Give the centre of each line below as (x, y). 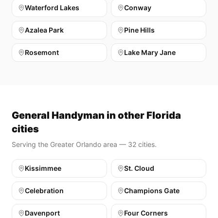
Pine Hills (139, 30)
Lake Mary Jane (150, 52)
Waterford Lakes (52, 8)
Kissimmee (43, 168)
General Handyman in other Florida (96, 115)
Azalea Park (44, 30)
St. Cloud (139, 168)
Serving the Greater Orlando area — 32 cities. (84, 144)
